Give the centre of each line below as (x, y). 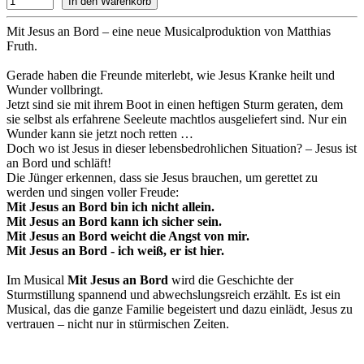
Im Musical (37, 279)
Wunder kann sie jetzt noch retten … (100, 133)
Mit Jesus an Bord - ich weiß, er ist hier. (115, 250)
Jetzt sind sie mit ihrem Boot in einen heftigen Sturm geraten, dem (175, 104)
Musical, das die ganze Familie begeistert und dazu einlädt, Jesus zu (180, 309)
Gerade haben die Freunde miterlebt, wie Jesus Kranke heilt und (171, 75)
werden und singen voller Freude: (93, 192)
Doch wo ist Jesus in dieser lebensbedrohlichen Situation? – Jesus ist (182, 148)
